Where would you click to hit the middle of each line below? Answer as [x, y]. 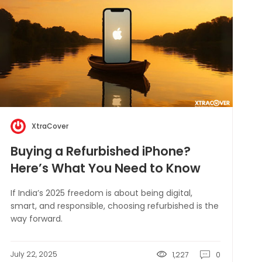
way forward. [36, 219]
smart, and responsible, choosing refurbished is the [114, 206]
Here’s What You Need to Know [105, 168]
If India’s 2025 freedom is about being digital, [101, 193]
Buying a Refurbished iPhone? [100, 151]
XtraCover [50, 126]
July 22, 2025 [34, 254]
